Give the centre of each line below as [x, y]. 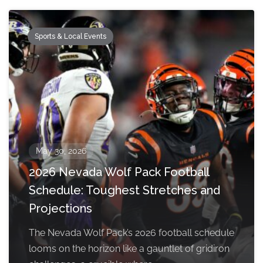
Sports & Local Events [70, 37]
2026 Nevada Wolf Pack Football [119, 172]
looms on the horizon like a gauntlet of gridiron [129, 249]
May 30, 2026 [61, 151]
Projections [60, 209]
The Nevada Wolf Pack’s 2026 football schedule [131, 233]
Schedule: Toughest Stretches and [124, 190]
